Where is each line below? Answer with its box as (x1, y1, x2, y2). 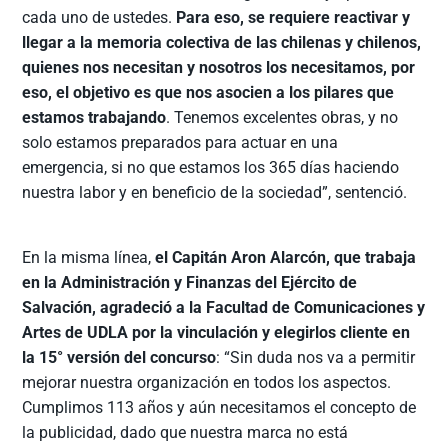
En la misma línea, (22, 248, 156, 268)
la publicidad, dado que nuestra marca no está (22, 423, 349, 443)
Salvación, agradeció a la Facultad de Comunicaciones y (22, 298, 426, 318)
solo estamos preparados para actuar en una (22, 133, 339, 153)
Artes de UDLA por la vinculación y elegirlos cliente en (22, 323, 411, 343)
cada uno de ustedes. (22, 8, 177, 28)
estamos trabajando (22, 108, 167, 128)
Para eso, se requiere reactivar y (176, 8, 411, 28)
